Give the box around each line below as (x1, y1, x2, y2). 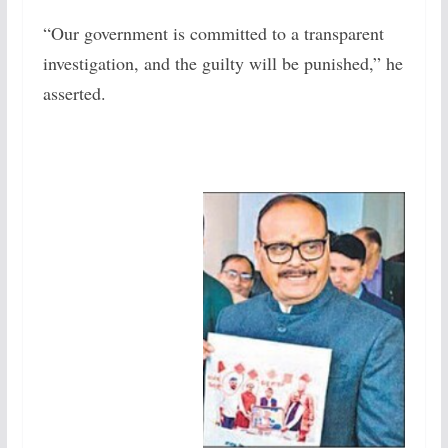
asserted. (42, 81, 106, 105)
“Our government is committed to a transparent (42, 21, 384, 45)
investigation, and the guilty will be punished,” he (42, 51, 403, 75)
